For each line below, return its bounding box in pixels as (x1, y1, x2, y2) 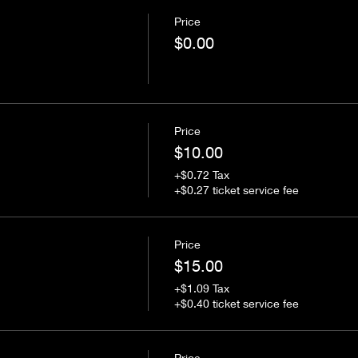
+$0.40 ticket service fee (173, 296, 299, 310)
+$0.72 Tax (173, 168, 229, 181)
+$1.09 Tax (173, 281, 229, 295)
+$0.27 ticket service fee (173, 183, 299, 197)
